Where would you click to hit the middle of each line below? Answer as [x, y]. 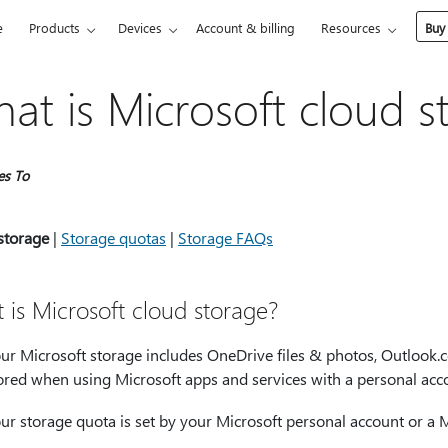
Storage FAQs [225, 237]
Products [55, 27]
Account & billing [246, 27]
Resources [351, 27]
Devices [140, 27]
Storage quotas [113, 237]
